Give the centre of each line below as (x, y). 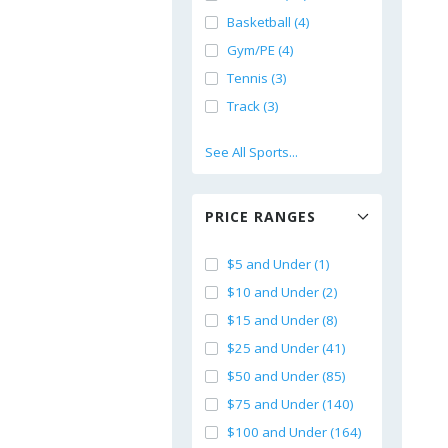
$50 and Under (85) (286, 376)
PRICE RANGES (260, 216)
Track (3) (253, 106)
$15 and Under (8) (282, 320)
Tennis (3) (257, 78)
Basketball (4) (268, 22)
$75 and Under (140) (290, 404)
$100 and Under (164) (294, 432)
